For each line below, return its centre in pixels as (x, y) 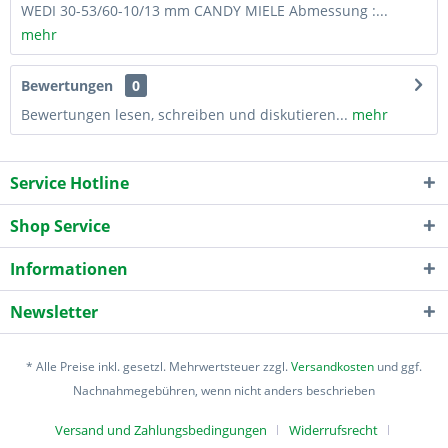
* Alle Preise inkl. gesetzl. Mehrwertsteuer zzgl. (158, 366)
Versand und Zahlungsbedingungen (161, 429)
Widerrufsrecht (333, 429)
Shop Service (60, 225)
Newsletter (54, 311)
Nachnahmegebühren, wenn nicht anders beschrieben (224, 390)
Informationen (69, 268)
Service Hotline (69, 182)
